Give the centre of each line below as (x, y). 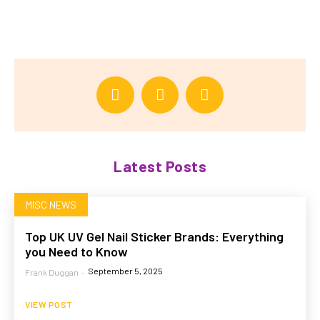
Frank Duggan (52, 272)
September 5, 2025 (125, 271)
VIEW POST (49, 305)
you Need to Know (76, 252)
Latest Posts (160, 166)
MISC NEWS (51, 205)
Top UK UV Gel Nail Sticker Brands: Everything (154, 237)
